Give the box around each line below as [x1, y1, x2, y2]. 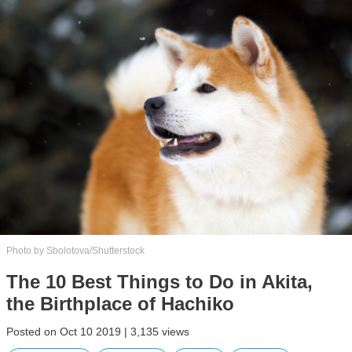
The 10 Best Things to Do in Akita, [6, 270, 313, 292]
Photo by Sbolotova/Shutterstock [6, 244, 145, 256]
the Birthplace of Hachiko [6, 292, 234, 314]
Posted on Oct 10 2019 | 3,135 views [6, 324, 189, 338]
